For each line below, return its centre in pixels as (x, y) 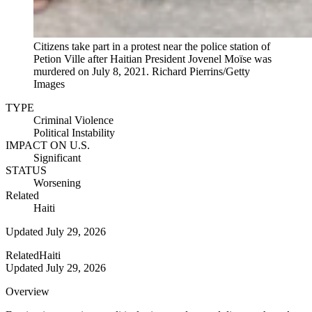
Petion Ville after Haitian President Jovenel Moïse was (153, 59)
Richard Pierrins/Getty (201, 72)
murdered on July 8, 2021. (91, 72)
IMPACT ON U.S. (48, 146)
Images (49, 84)
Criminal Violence (73, 120)
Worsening (57, 183)
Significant (57, 158)
